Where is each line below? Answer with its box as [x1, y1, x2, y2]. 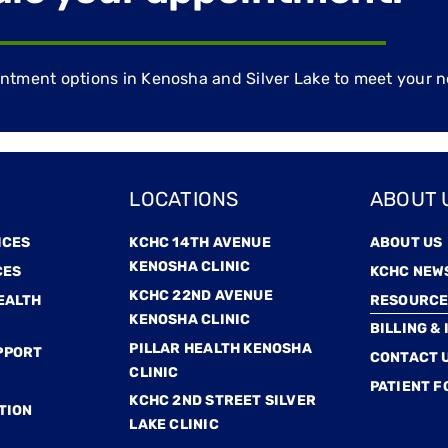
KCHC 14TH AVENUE [129, 234, 271, 252]
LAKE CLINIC [129, 416, 219, 434]
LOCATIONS [129, 187, 239, 212]
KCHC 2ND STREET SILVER [129, 392, 317, 410]
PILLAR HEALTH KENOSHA [129, 339, 312, 357]
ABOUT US [369, 234, 443, 252]
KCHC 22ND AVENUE [129, 286, 273, 304]
